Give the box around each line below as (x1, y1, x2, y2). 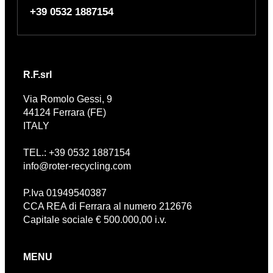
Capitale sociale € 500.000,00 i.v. (23, 214, 166, 225)
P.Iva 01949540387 (23, 188, 107, 198)
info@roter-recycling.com (23, 161, 131, 171)
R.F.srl (23, 69, 52, 80)
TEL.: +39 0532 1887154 (23, 147, 130, 158)
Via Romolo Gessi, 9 (23, 94, 112, 104)
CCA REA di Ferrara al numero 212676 (23, 201, 192, 211)
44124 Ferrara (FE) (23, 107, 106, 118)
